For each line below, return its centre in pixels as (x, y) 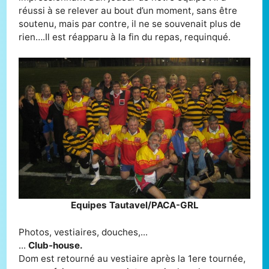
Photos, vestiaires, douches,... (83, 232)
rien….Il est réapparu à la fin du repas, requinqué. (125, 37)
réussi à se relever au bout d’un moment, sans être (128, 11)
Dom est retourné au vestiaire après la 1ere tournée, (132, 258)
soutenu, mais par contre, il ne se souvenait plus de (130, 24)
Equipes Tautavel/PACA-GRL (134, 205)
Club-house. (56, 245)
